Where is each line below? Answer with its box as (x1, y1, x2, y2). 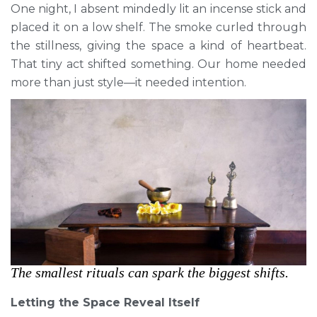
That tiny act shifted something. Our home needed (11, 57, 306, 71)
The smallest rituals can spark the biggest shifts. (11, 265, 289, 281)
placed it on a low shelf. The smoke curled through (11, 21, 306, 34)
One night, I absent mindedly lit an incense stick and (11, 2, 306, 16)
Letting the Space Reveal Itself (11, 296, 200, 310)
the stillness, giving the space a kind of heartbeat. (11, 39, 306, 52)
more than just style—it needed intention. (11, 76, 246, 89)
